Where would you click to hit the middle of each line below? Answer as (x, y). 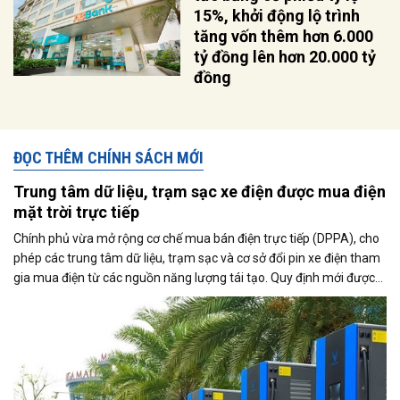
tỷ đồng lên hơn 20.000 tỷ (285, 57)
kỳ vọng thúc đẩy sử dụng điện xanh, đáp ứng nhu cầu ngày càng (192, 298)
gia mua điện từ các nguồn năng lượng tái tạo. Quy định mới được (194, 278)
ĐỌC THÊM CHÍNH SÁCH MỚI (108, 158)
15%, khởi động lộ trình (277, 16)
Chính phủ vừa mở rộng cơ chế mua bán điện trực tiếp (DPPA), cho (196, 239)
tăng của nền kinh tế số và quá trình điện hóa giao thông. (169, 317)
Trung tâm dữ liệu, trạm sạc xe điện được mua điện (200, 192)
